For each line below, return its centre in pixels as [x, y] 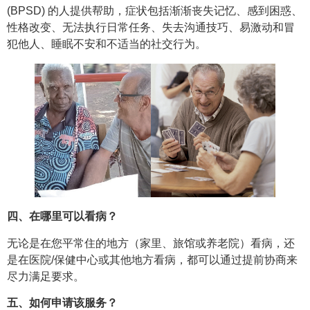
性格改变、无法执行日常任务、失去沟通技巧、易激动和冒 [151, 27]
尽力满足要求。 [47, 276]
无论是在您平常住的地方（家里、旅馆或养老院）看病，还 [151, 243]
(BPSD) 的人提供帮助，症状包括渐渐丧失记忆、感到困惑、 [155, 10]
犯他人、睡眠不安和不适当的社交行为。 [107, 44]
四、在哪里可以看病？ [64, 217]
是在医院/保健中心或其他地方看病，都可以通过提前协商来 [152, 259]
